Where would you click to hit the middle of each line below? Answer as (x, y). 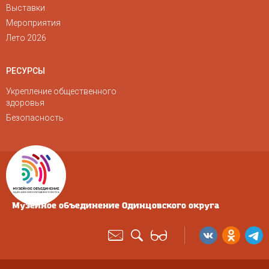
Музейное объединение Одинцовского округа (116, 205)
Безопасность (35, 118)
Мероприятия (33, 23)
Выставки (26, 8)
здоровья (25, 103)
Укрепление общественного (61, 91)
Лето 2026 (26, 38)
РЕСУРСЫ (26, 71)
